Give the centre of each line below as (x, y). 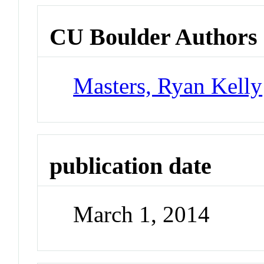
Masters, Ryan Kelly (168, 85)
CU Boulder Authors (154, 37)
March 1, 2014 (142, 214)
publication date (131, 166)
